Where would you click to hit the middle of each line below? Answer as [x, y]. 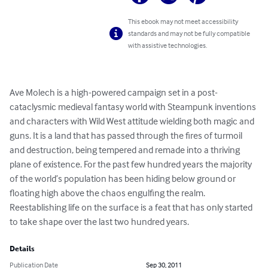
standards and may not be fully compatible [189, 33]
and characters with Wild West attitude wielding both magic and [133, 121]
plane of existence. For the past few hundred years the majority [132, 164]
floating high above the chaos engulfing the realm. [108, 193]
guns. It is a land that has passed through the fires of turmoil [127, 135]
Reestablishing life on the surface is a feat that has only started [132, 207]
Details [22, 249]
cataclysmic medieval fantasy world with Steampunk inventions [134, 107]
